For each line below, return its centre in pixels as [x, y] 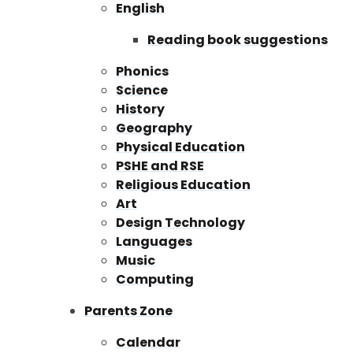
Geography [154, 128]
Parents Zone [129, 310]
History [141, 109]
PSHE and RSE [160, 165]
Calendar [149, 342]
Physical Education [181, 147]
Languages [154, 241]
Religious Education [184, 184]
